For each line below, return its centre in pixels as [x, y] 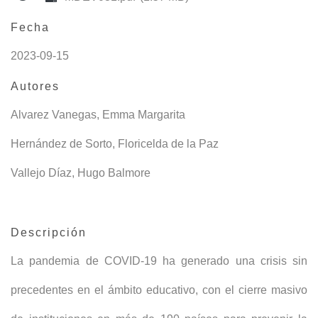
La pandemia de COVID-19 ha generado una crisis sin [159, 261]
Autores [35, 86]
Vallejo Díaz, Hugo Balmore [81, 173]
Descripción [49, 232]
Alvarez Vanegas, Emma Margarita [98, 115]
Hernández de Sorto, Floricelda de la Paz [115, 144]
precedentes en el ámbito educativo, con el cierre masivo [159, 290]
